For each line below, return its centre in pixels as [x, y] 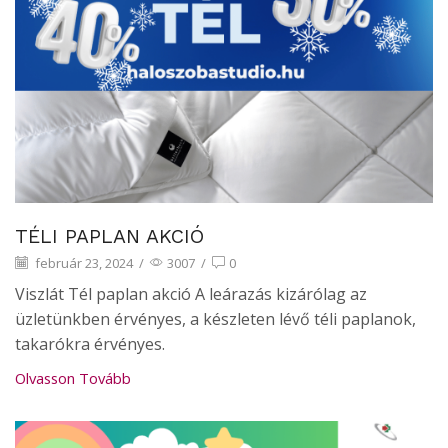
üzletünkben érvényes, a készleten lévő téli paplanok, [215, 319]
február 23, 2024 [82, 262]
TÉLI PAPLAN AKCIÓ [109, 236]
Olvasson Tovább [73, 378]
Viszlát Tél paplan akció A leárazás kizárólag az [191, 294]
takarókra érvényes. [94, 344]
